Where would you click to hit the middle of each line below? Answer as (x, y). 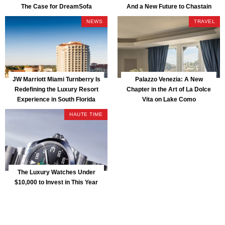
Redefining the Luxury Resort (56, 89)
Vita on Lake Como (169, 99)
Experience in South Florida (56, 99)
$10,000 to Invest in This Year (56, 182)
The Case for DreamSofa (56, 6)
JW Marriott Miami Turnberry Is (56, 79)
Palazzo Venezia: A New (169, 79)
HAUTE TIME (86, 115)
